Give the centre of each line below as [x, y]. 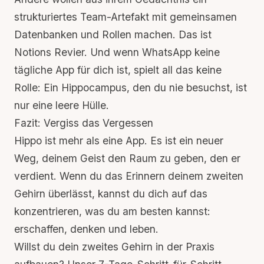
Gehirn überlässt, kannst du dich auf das [111, 194]
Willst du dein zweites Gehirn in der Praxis [114, 247]
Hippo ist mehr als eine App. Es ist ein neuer [119, 141]
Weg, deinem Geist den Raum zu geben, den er [127, 158]
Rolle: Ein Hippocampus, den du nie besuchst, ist [131, 88]
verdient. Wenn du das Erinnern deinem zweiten [129, 176]
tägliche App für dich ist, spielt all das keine [118, 70]
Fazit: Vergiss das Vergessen [84, 123]
